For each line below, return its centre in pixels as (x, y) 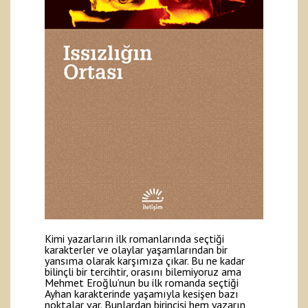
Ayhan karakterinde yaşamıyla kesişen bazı (142, 294)
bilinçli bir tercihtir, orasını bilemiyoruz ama (143, 272)
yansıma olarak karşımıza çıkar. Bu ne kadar (145, 261)
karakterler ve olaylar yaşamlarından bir (136, 250)
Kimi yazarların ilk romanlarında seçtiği (134, 239)
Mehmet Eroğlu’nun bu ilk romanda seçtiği (142, 283)
